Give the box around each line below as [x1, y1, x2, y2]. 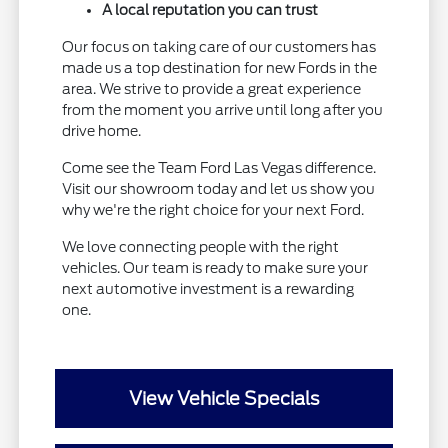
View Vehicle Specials [128, 387, 319, 409]
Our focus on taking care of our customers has [62, 38, 377, 55]
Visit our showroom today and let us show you [62, 180, 376, 197]
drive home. [62, 122, 142, 139]
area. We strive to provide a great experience [62, 80, 362, 97]
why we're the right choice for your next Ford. [62, 201, 365, 218]
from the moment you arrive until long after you [62, 101, 384, 118]
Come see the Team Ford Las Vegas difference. [62, 159, 377, 176]
